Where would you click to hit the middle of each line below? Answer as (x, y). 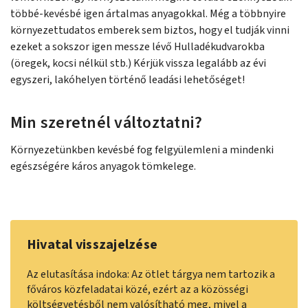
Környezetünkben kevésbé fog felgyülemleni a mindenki (142, 150)
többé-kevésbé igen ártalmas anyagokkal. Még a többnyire (148, 14)
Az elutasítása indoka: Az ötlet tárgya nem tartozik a (151, 274)
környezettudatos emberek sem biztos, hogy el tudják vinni (150, 30)
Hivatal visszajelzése (92, 245)
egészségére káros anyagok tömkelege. (103, 166)
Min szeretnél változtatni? (107, 123)
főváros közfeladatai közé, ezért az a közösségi (137, 289)
